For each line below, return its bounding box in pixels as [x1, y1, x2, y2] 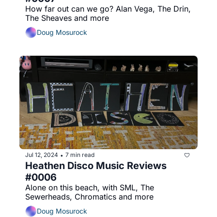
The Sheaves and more [25, 13, 109, 23]
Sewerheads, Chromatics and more [25, 191, 154, 201]
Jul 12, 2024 [25, 151, 58, 159]
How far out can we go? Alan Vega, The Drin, [25, 3, 191, 14]
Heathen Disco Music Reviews [25, 159, 167, 171]
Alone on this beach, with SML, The [25, 182, 154, 192]
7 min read [65, 151, 94, 159]
